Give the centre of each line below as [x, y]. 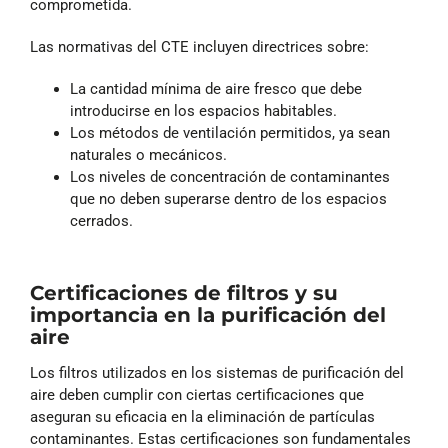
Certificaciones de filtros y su [184, 293]
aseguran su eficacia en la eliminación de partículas [202, 416]
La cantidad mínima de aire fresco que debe [216, 89]
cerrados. [101, 221]
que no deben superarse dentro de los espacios [228, 199]
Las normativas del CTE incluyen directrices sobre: [199, 47]
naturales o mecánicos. [148, 155]
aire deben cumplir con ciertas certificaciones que [197, 394]
